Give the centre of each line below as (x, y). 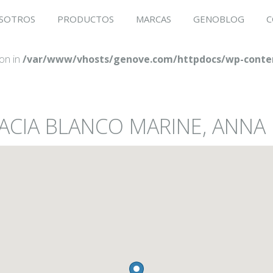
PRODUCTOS (86, 19)
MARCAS (154, 19)
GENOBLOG (219, 19)
